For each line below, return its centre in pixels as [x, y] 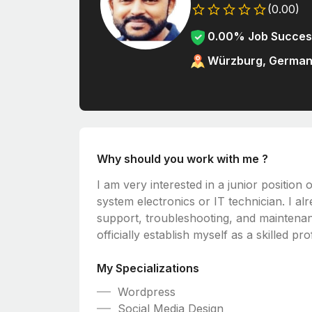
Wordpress [147, 291]
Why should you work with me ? [182, 158]
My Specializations [148, 268]
